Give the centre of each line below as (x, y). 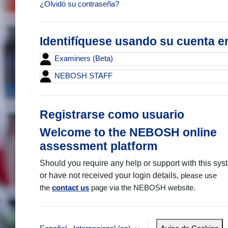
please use (199, 176)
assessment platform (98, 147)
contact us (70, 188)
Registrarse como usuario (112, 115)
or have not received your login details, (110, 176)
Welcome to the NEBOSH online (128, 133)
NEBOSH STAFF (82, 76)
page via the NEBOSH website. (142, 188)
